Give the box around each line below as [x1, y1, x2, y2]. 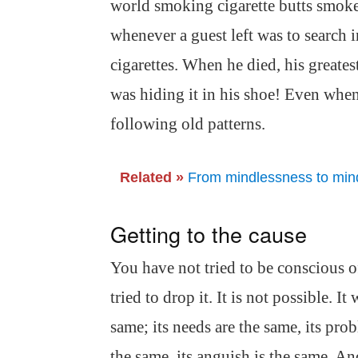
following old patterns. [110, 114, 265, 133]
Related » [120, 169, 184, 185]
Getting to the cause [110, 218, 307, 249]
